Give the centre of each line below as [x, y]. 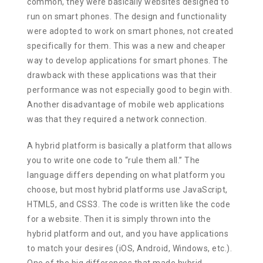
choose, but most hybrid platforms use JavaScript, [127, 189]
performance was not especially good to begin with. [130, 90]
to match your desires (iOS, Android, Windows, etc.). [130, 248]
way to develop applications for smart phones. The [128, 60]
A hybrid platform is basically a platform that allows [130, 145]
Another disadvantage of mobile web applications [126, 104]
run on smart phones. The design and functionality [127, 16]
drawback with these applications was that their [122, 75]
